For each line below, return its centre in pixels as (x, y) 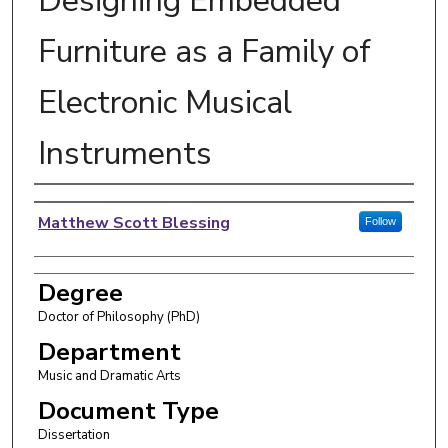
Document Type (128, 410)
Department (109, 351)
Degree (80, 292)
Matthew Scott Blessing (133, 222)
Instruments (124, 153)
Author (74, 204)
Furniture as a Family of (204, 51)
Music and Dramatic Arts (109, 375)
